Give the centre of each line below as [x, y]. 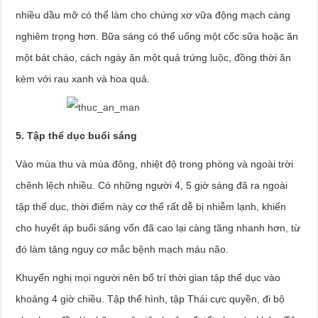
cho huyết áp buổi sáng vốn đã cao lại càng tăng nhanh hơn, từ [158, 228]
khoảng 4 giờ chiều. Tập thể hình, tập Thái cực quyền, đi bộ [150, 299]
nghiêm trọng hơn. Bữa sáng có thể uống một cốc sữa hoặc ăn [157, 36]
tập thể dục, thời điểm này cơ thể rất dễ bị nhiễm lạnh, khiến [151, 207]
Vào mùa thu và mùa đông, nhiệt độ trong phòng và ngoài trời [155, 164]
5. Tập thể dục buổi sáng [77, 136]
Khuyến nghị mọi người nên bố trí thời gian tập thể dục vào [148, 278]
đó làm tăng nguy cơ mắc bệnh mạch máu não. [122, 249]
